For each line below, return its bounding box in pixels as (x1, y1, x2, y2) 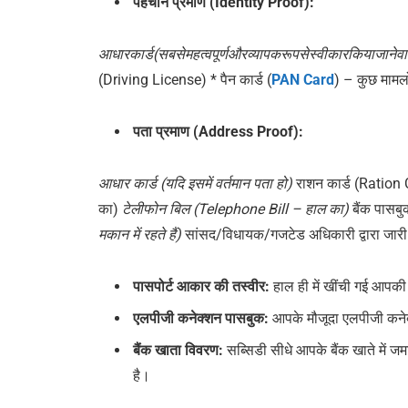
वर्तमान (215, 174, 250, 192)
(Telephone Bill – (189, 199, 306, 218)
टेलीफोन (122, 199, 167, 218)
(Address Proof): (189, 122, 304, 140)
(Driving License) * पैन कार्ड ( (98, 71, 272, 89)
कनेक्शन (178, 309, 222, 327)
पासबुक (225, 309, 265, 327)
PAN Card (271, 71, 335, 89)
